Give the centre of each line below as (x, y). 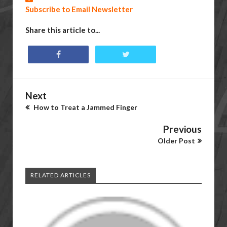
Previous (182, 129)
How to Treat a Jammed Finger (85, 107)
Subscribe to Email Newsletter (79, 9)
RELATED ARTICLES (61, 175)
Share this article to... (63, 30)
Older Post (176, 140)
